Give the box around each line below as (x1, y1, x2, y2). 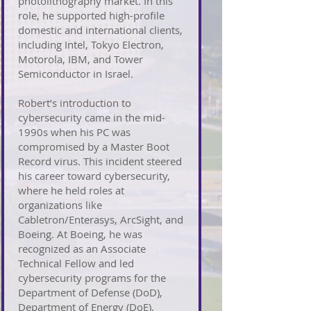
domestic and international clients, (18, 23, 183, 37)
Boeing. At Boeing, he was (18, 227, 142, 241)
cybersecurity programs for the (18, 271, 166, 285)
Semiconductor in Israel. (18, 67, 133, 81)
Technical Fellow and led (18, 256, 134, 270)
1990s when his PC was (18, 125, 131, 139)
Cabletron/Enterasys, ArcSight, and (18, 212, 183, 226)
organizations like (18, 198, 102, 212)
